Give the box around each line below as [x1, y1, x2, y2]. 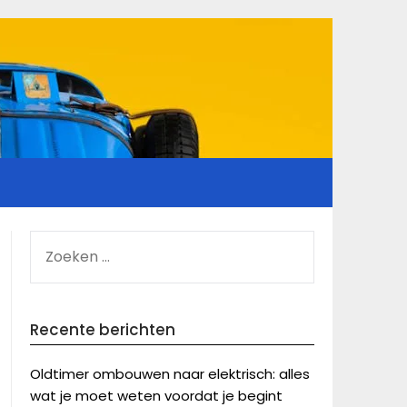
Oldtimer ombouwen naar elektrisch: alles [29, 364, 310, 383]
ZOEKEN [28, 231, 78, 250]
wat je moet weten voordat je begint [29, 386, 283, 405]
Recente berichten [29, 319, 175, 341]
